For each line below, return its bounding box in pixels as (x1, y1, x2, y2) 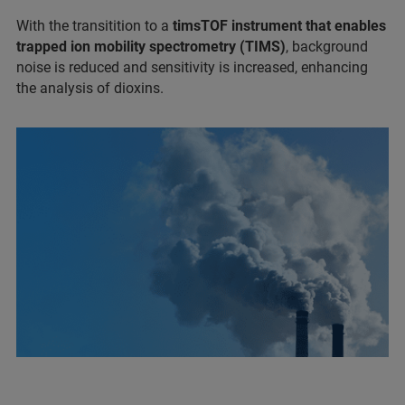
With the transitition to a (16, 17, 169, 35)
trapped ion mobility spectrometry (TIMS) (16, 38, 286, 56)
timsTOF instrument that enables (169, 17, 386, 35)
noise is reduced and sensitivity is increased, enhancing (16, 59, 368, 77)
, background (286, 38, 368, 56)
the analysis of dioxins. (16, 80, 164, 98)
